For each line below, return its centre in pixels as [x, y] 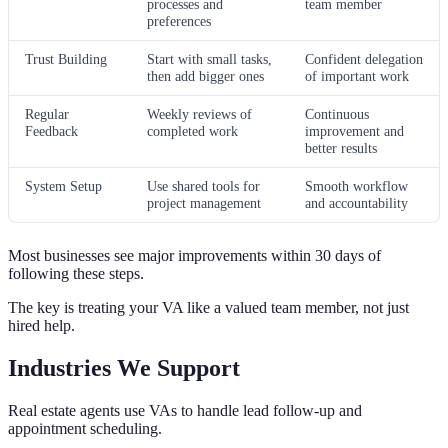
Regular [47, 113]
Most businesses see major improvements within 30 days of [194, 255]
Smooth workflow [356, 185]
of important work [357, 75]
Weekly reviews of [199, 113]
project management [204, 202]
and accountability [356, 202]
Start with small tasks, [209, 58]
